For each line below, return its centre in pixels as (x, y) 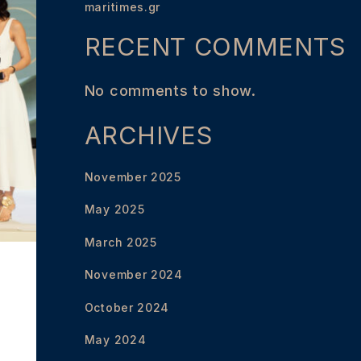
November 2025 (133, 176)
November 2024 (133, 275)
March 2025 (120, 242)
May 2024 (115, 340)
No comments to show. (170, 90)
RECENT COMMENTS (215, 47)
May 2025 (114, 210)
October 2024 (127, 307)
